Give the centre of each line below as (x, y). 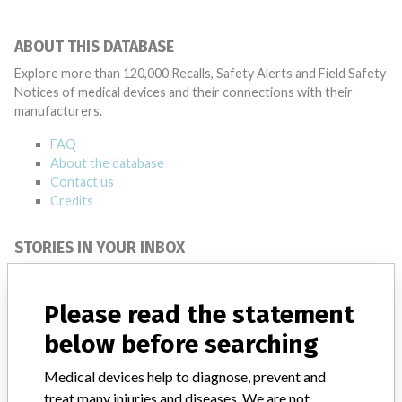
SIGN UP (353, 281)
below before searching (181, 344)
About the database (107, 163)
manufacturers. (58, 111)
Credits (72, 201)
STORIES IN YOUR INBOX (100, 248)
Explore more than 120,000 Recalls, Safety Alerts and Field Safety (200, 73)
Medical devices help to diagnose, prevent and (185, 376)
